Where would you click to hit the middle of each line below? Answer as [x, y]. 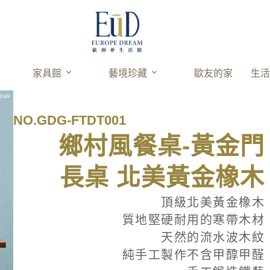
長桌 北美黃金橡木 [162, 177]
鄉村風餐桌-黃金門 [162, 146]
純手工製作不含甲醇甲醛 [193, 255]
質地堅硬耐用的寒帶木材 [193, 220]
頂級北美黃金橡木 [213, 203]
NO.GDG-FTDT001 [70, 121]
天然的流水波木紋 [213, 238]
